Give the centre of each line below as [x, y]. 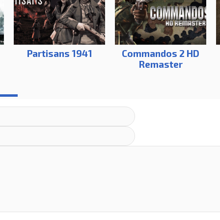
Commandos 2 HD [161, 54]
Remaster [161, 64]
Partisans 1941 [59, 54]
